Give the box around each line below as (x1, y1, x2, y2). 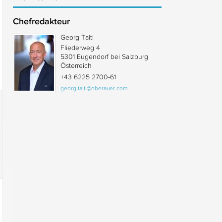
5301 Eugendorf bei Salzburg (60, 53, 148, 60)
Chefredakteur (13, 16, 70, 26)
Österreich (60, 61, 92, 69)
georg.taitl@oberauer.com (60, 85, 127, 92)
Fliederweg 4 (60, 44, 100, 52)
